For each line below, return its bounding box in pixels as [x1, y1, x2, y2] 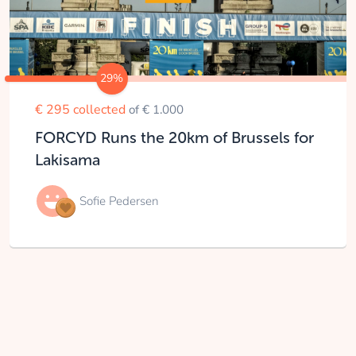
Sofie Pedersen [79, 192, 159, 209]
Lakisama [35, 150, 100, 170]
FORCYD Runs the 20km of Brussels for [35, 128, 314, 148]
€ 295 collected [35, 101, 129, 118]
